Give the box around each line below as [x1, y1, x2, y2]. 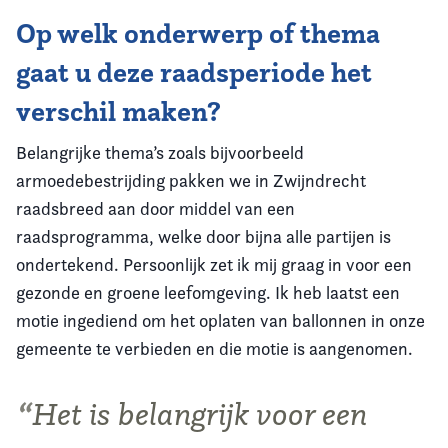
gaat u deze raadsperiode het [16, 55, 372, 90]
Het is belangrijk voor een [32, 394, 367, 433]
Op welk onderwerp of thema [16, 16, 380, 51]
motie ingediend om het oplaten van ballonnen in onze [16, 310, 425, 331]
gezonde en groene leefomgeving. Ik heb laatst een [16, 282, 400, 303]
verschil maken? [16, 94, 221, 129]
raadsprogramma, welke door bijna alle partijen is [16, 226, 391, 247]
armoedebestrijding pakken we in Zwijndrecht [16, 170, 366, 191]
